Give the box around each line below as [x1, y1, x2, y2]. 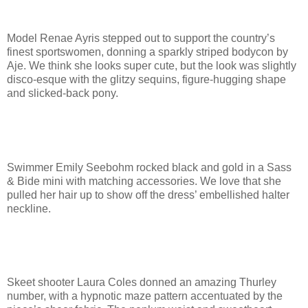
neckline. [7, 202, 51, 214]
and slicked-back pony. [7, 87, 118, 100]
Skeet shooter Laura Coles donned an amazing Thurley [7, 276, 276, 289]
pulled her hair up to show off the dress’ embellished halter [7, 188, 289, 201]
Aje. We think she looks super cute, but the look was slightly [7, 60, 296, 72]
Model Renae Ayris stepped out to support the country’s [7, 32, 275, 45]
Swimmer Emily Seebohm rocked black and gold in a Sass [7, 161, 291, 173]
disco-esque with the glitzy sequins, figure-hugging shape [7, 74, 286, 86]
